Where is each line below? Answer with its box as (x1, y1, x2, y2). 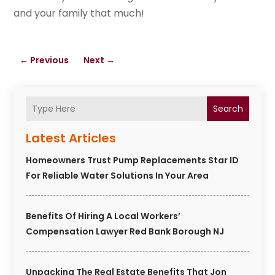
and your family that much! (14, 6, 145, 21)
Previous (30, 54, 69, 67)
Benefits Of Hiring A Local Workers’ (26, 210, 181, 223)
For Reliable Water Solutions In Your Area (26, 169, 209, 182)
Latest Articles (26, 130, 117, 147)
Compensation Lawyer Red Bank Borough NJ (26, 225, 225, 238)
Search (212, 103, 243, 115)
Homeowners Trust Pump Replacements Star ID (26, 154, 239, 167)
